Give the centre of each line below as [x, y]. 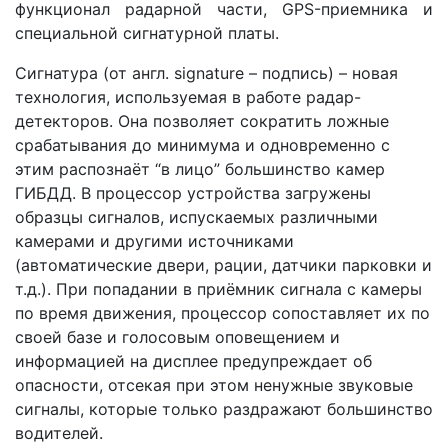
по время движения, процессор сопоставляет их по [222, 313]
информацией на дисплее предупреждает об [193, 361]
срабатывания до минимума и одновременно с [202, 145]
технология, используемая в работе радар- [188, 97]
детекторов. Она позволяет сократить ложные [202, 121]
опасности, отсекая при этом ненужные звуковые [214, 385]
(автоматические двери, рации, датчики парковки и [223, 265]
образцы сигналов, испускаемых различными [196, 217]
